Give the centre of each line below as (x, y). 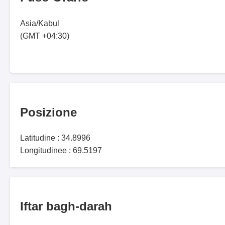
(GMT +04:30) (45, 36)
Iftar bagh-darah (66, 206)
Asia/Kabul (40, 23)
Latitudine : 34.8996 (55, 138)
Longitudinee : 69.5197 (61, 151)
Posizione (48, 112)
